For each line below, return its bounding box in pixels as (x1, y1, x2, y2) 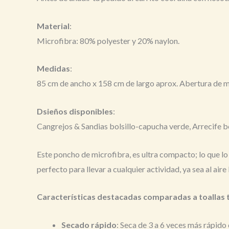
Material (37, 20, 70, 31)
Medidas (37, 63, 70, 74)
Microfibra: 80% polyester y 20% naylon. (37, 35, 179, 45)
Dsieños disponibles (37, 106, 113, 116)
